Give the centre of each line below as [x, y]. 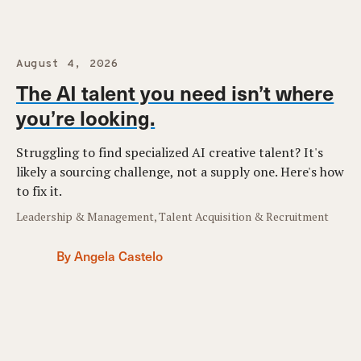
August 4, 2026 [67, 64]
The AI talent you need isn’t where [175, 92]
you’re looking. [86, 117]
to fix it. [40, 191]
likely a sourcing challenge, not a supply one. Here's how [180, 172]
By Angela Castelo [110, 255]
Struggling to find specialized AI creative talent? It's [170, 152]
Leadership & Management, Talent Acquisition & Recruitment [172, 216]
